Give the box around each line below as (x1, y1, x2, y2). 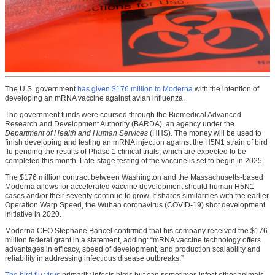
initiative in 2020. (5, 210, 61, 219)
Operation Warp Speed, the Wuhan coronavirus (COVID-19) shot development (5, 201, 265, 210)
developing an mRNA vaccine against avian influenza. (5, 94, 185, 103)
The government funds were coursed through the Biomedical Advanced (5, 110, 241, 120)
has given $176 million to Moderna (77, 85, 193, 94)
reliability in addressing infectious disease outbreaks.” (5, 254, 184, 263)
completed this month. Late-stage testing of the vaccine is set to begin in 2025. (5, 157, 264, 166)
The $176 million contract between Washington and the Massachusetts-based (5, 173, 263, 182)
